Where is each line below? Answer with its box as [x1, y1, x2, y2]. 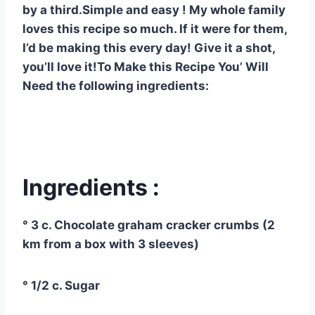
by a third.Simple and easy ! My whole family [22, 3, 285, 18]
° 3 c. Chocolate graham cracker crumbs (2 [22, 218, 275, 233]
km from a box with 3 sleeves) [22, 237, 199, 252]
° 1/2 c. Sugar [22, 278, 100, 293]
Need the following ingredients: [22, 79, 209, 94]
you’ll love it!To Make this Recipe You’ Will [22, 60, 269, 75]
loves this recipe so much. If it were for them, [22, 22, 287, 37]
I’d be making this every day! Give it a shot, [22, 41, 275, 56]
